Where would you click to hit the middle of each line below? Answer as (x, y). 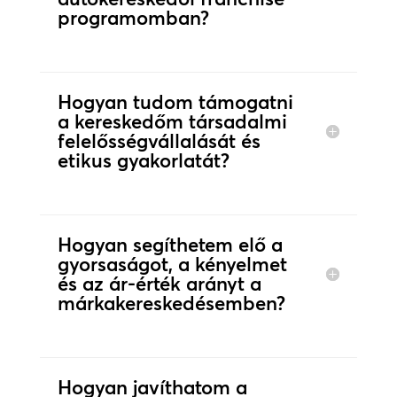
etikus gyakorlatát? (143, 161)
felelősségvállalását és (159, 141)
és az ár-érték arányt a (159, 284)
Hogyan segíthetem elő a (170, 245)
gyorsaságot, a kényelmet (172, 265)
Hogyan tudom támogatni (175, 102)
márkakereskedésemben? (171, 304)
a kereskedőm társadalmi (172, 122)
